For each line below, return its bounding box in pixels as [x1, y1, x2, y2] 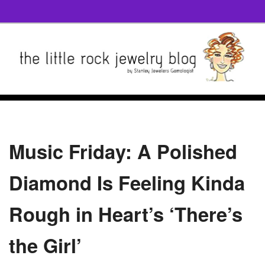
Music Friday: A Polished [9, 137, 237, 165]
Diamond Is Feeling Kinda [9, 168, 245, 196]
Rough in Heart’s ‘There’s [9, 199, 243, 228]
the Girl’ [9, 231, 82, 259]
